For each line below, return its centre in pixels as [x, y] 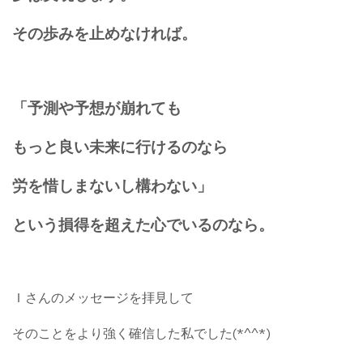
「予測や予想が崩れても [97, 109]
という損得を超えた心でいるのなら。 [143, 226]
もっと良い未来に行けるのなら [120, 148]
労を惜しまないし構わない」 [112, 187]
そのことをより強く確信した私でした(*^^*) [141, 334]
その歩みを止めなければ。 [105, 34]
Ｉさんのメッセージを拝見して [103, 298]
